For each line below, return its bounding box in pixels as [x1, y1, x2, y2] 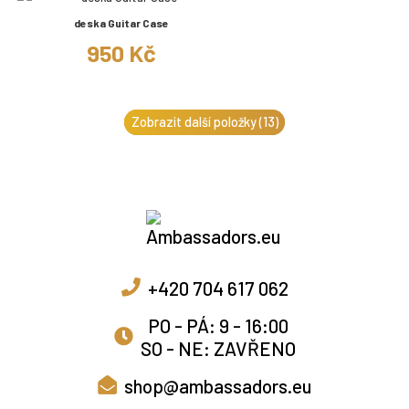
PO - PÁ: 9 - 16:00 [147, 313, 288, 337]
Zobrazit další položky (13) [131, 114, 278, 131]
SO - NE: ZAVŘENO [140, 336, 296, 360]
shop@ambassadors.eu [124, 373, 311, 397]
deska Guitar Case [74, 16, 169, 29]
